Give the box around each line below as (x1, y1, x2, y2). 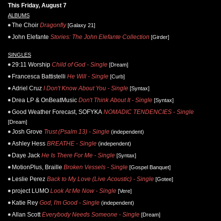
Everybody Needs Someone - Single (42, 211, 140, 218)
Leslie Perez (12, 175, 45, 183)
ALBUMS (8, 12, 30, 18)
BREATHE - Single (47, 140, 97, 147)
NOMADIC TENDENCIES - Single (104, 108, 194, 115)
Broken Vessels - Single (64, 163, 128, 171)
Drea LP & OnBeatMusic (12, 96, 77, 104)
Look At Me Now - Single (50, 187, 116, 194)
